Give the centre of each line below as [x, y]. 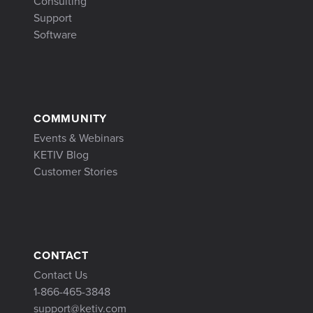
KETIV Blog [61, 155]
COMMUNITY [71, 119]
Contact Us [60, 275]
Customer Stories [75, 172]
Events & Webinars [79, 138]
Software [55, 35]
